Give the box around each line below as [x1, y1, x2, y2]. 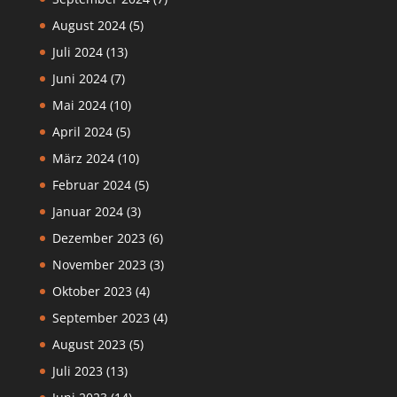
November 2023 [51, 256, 146, 274]
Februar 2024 [51, 176, 131, 194]
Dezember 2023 [51, 230, 145, 247]
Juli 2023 [51, 362, 103, 380]
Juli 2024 [51, 43, 103, 61]
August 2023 [51, 336, 126, 354]
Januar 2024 [51, 203, 123, 221]
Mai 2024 [51, 97, 106, 114]
